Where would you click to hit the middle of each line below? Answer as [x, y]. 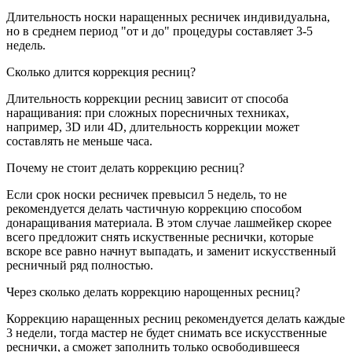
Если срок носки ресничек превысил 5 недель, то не [147, 194]
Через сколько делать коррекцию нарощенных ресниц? [153, 292]
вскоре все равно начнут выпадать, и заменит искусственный [171, 251]
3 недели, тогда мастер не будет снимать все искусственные [167, 333]
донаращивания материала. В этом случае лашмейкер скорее [169, 223]
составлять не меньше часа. [79, 141]
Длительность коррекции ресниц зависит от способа [147, 99]
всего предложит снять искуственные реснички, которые [160, 237]
